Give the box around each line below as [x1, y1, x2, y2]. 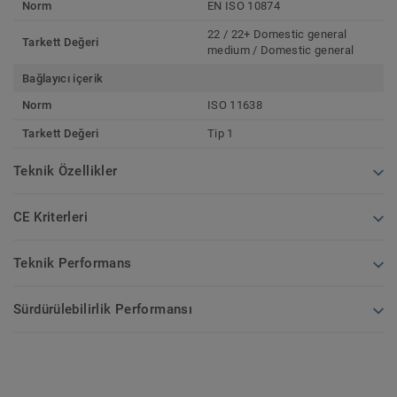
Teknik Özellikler [13, 163, 118, 180]
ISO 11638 [207, 98, 262, 113]
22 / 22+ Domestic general [207, 27, 347, 42]
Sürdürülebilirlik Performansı [13, 301, 193, 318]
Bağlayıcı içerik [22, 72, 104, 86]
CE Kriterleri [13, 209, 88, 226]
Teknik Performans [13, 255, 132, 272]
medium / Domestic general [207, 43, 354, 58]
